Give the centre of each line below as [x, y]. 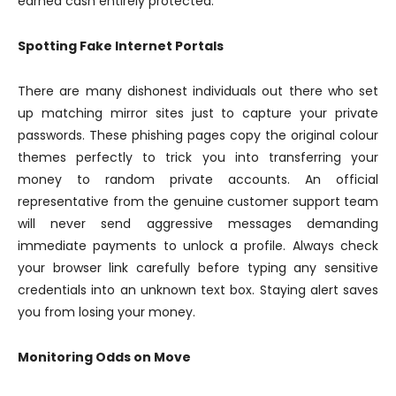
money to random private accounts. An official [198, 180]
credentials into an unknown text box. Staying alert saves [198, 290]
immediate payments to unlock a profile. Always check [198, 246]
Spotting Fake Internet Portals [121, 46]
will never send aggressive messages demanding [198, 224]
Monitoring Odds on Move [104, 358]
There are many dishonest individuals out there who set [198, 91]
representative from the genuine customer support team [198, 202]
